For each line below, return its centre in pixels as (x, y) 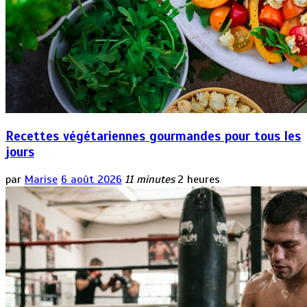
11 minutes (150, 180)
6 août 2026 (91, 180)
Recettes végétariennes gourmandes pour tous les (153, 136)
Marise (41, 180)
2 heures (199, 180)
